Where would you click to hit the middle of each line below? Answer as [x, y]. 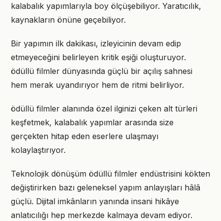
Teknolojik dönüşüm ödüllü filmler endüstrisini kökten [110, 174]
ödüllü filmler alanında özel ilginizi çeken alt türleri [104, 109]
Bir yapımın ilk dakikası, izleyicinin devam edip [96, 43]
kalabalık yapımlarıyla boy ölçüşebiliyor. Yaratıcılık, [106, 6]
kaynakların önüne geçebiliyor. [68, 20]
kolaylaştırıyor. [38, 150]
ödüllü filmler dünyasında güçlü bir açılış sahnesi [102, 71]
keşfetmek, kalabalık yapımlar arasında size [92, 122]
